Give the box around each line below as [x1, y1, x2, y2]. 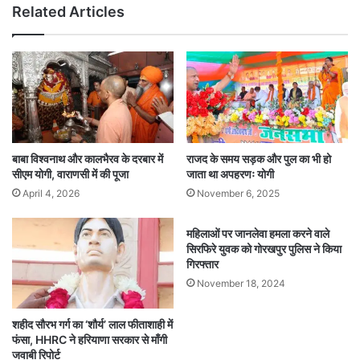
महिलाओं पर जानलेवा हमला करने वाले [186, 226, 329, 240]
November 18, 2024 [197, 276, 285, 289]
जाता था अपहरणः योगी [186, 166, 274, 181]
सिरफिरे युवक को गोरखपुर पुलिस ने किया [186, 241, 342, 256]
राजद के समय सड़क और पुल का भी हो [186, 151, 331, 166]
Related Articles [12, 3, 125, 21]
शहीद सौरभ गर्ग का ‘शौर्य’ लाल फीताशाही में [12, 317, 173, 332]
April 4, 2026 [22, 186, 80, 199]
